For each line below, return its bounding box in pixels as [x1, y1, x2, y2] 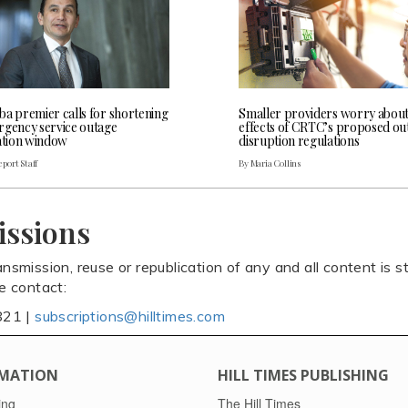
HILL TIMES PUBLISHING [218, 364, 389, 385]
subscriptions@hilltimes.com [35, 306, 226, 325]
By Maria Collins [239, 156, 301, 169]
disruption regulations [239, 131, 360, 149]
